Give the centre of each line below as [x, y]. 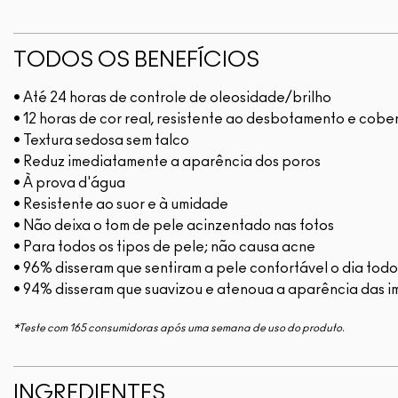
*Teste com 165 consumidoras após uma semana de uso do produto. [179, 328]
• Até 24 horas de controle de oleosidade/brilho [172, 98]
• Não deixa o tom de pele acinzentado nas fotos [174, 226]
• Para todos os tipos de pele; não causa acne [164, 247]
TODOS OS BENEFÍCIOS [136, 61]
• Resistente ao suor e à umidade [121, 205]
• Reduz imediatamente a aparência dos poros [167, 162]
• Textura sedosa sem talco [101, 141]
